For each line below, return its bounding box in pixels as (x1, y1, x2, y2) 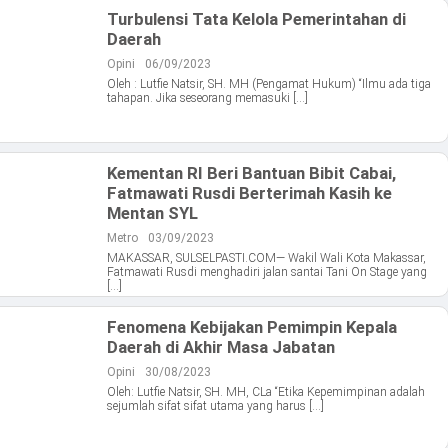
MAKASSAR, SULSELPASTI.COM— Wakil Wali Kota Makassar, (107, 251, 426, 266)
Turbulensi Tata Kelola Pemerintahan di (107, 9, 406, 30)
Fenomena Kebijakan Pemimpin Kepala (107, 317, 397, 338)
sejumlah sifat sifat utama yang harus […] (107, 399, 324, 414)
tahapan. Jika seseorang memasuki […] (107, 91, 308, 106)
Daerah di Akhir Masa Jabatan (107, 337, 335, 358)
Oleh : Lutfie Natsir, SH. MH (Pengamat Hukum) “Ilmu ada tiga (107, 77, 431, 92)
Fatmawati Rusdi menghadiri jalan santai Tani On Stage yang (107, 265, 427, 280)
